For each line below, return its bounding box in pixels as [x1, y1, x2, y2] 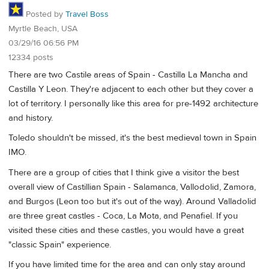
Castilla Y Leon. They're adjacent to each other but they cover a [8, 83, 253, 95]
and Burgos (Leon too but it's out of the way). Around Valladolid [8, 195, 256, 207]
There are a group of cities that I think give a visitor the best [8, 166, 239, 178]
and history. [8, 112, 53, 124]
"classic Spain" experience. [8, 238, 111, 250]
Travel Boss [65, 9, 109, 20]
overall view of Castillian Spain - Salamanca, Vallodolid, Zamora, [8, 181, 256, 193]
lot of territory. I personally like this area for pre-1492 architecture [8, 97, 258, 109]
